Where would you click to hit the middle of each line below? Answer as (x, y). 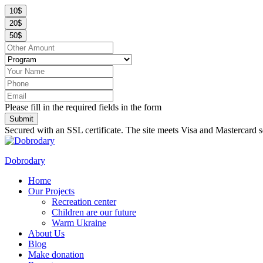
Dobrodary (25, 161)
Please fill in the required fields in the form (83, 107)
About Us (46, 233)
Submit (21, 119)
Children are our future (94, 212)
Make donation (56, 254)
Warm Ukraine (79, 223)
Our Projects (51, 191)
